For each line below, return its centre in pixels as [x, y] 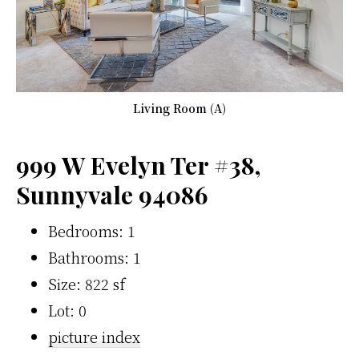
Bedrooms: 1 [92, 231]
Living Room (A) [179, 109]
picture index [94, 337]
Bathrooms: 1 [95, 258]
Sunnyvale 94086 [112, 195]
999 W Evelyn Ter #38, [138, 165]
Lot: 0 [67, 311]
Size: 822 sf [87, 284]
